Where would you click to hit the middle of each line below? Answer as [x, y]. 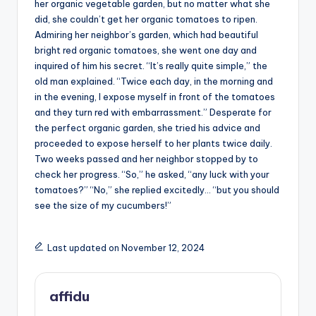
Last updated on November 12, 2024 [126, 248]
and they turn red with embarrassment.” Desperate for [153, 113]
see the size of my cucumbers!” [103, 206]
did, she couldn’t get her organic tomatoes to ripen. [146, 19]
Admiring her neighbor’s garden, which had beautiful [146, 35]
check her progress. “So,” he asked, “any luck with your [152, 175]
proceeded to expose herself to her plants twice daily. [153, 144]
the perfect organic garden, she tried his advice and [147, 128]
